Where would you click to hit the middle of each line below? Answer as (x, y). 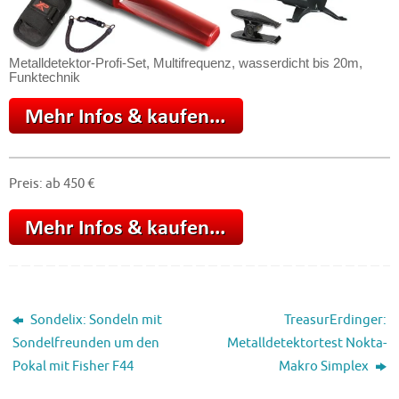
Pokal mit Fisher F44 (73, 366)
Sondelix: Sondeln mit (95, 319)
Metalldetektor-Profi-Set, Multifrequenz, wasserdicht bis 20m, (186, 63)
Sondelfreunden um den (86, 342)
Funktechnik (45, 77)
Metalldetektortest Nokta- (306, 342)
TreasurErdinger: (335, 319)
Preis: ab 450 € (52, 184)
